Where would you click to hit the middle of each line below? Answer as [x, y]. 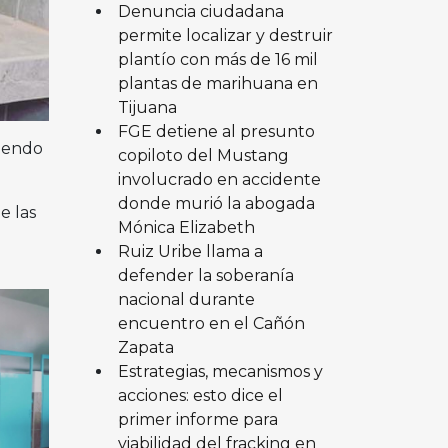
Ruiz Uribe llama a [190, 251]
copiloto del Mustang [203, 155]
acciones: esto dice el [200, 395]
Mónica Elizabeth [186, 227]
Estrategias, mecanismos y [220, 371]
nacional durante [186, 299]
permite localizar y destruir [225, 35]
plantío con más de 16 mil [217, 59]
